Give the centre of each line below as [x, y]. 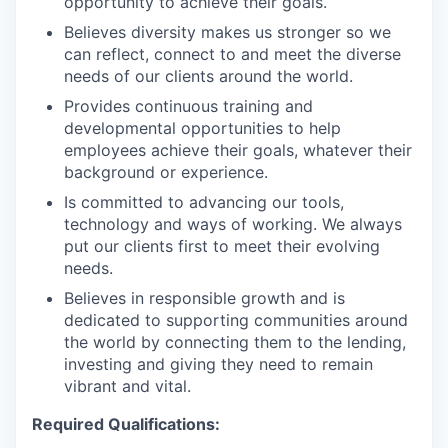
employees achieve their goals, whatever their [238, 150]
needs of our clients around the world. [208, 76]
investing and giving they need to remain [218, 364]
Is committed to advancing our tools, [204, 202]
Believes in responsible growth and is [204, 298]
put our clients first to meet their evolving [222, 246]
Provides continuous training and [188, 106]
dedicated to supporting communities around [236, 320]
